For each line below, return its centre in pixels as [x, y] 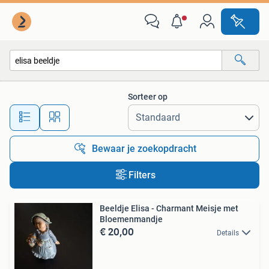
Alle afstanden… [126, 112]
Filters [142, 175]
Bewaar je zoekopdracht [144, 149]
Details [228, 233]
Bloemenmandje [131, 219]
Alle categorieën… [54, 86]
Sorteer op [148, 97]
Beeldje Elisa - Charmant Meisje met [169, 208]
